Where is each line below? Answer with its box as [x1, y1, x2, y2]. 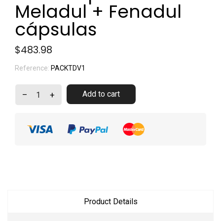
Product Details [83, 197, 138, 207]
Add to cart [82, 89, 120, 99]
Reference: [15, 64, 49, 73]
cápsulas [15, 17, 97, 42]
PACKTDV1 [51, 64, 85, 73]
